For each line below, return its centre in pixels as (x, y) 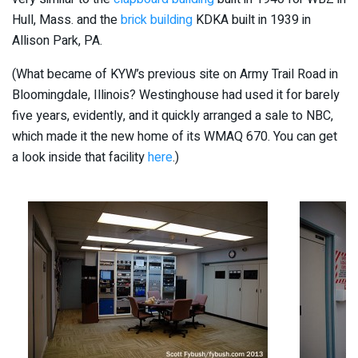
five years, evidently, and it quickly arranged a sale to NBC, (173, 115)
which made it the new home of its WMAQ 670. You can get (175, 136)
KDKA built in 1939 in (252, 20)
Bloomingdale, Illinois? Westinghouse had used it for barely (176, 95)
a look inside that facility (80, 157)
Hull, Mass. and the (66, 20)
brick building (157, 20)
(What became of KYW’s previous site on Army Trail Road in (175, 74)
